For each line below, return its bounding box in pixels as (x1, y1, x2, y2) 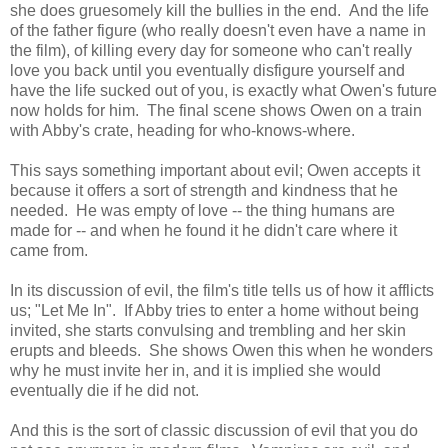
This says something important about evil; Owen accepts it (10, 161, 420, 179)
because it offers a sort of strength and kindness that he (10, 181, 398, 199)
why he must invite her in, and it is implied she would (10, 361, 381, 379)
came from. (10, 241, 88, 259)
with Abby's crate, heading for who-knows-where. (10, 121, 355, 139)
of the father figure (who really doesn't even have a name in (10, 21, 426, 39)
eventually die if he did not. (10, 381, 199, 399)
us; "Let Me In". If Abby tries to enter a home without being (10, 301, 419, 319)
